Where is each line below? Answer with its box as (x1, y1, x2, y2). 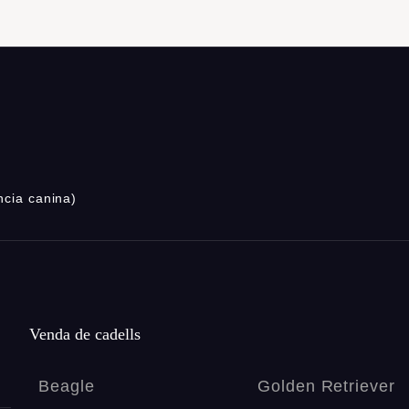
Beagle (38, 377, 95, 396)
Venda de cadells (29, 325, 142, 344)
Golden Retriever (257, 377, 395, 396)
